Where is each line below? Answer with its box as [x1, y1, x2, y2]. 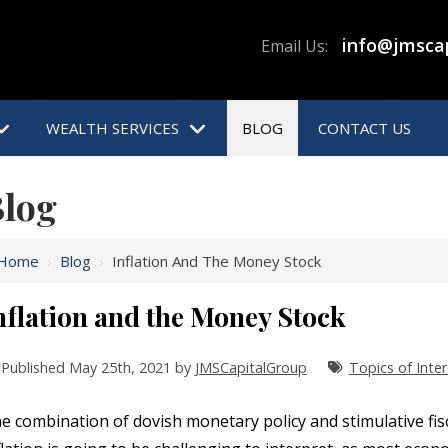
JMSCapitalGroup [194, 358, 307, 377]
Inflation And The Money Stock [111, 251, 321, 271]
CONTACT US [318, 118, 411, 138]
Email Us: [260, 35, 328, 58]
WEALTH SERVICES [46, 118, 179, 138]
